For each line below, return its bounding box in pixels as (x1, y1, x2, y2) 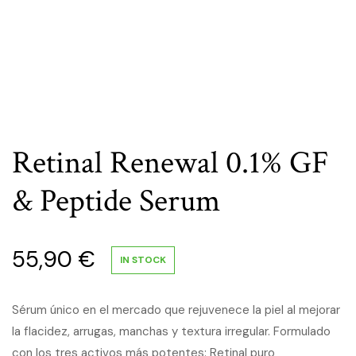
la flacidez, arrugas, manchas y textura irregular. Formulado (12, 323, 331, 339)
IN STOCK (120, 253, 166, 266)
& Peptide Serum (12, 180, 220, 222)
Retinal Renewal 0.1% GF (12, 142, 329, 184)
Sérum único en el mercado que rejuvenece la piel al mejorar (12, 302, 340, 318)
